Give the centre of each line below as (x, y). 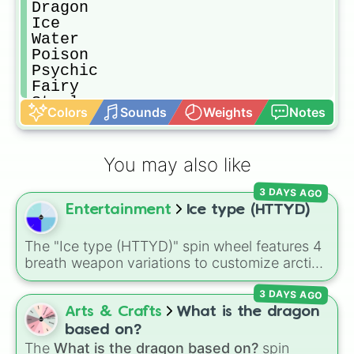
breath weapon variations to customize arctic (172, 263)
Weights (228, 112)
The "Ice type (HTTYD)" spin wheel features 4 (173, 246)
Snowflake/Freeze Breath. (109, 296)
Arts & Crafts (114, 312)
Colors (68, 112)
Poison (60, 55)
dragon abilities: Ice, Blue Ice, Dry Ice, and (162, 279)
